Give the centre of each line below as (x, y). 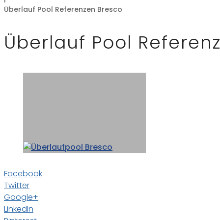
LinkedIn (19, 209)
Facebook (23, 174)
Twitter (17, 185)
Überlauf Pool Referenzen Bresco (63, 9)
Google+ (21, 197)
